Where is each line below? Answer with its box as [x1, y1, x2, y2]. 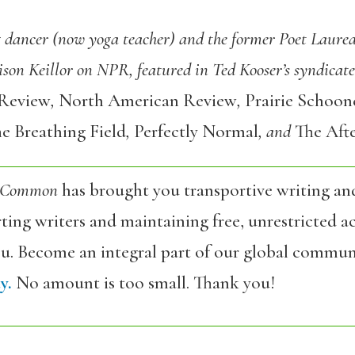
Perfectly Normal [133, 120, 258, 143]
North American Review [58, 90, 237, 112]
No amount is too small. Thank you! [11, 272, 275, 294]
